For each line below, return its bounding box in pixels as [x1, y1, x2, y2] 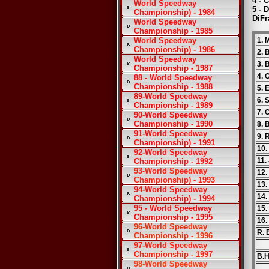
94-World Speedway [134, 185, 207, 194]
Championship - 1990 [134, 119, 213, 128]
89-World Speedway [134, 92, 207, 101]
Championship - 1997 [134, 250, 213, 259]
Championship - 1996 [134, 231, 213, 240]
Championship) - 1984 [134, 8, 215, 17]
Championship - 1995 [134, 213, 213, 222]
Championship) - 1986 [134, 45, 215, 54]
